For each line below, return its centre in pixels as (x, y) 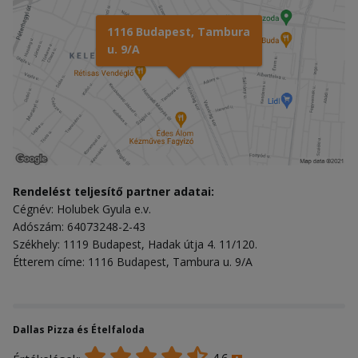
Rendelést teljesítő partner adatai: (113, 191)
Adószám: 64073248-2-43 (79, 226)
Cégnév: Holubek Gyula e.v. (82, 209)
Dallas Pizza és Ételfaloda (79, 329)
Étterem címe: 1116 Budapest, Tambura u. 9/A (133, 261)
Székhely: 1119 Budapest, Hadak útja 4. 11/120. (135, 244)
